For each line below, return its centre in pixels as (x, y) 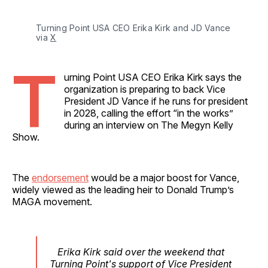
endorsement (60, 177)
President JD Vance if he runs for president (156, 101)
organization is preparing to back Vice (145, 89)
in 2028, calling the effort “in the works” (149, 113)
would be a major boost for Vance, (164, 177)
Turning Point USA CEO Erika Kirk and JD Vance (133, 28)
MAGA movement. (52, 201)
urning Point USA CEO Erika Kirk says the (153, 77)
